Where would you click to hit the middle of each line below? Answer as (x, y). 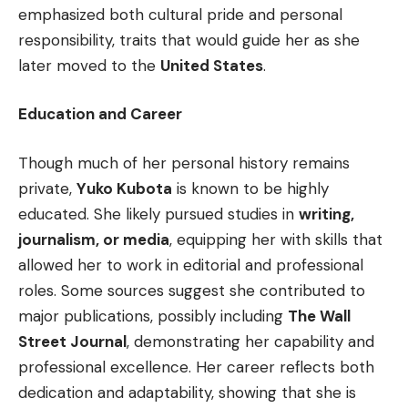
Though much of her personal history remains (184, 163)
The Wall (319, 316)
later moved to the (89, 65)
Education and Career (100, 114)
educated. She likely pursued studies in (158, 214)
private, (47, 188)
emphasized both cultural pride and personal (180, 14)
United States (212, 65)
